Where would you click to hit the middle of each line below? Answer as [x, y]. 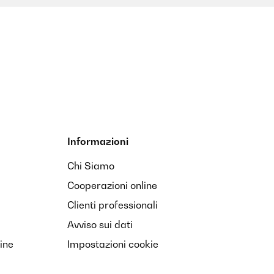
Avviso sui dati [100, 224]
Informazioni [98, 141]
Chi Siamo [91, 166]
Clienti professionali [113, 205]
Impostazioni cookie [113, 244]
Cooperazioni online [112, 185]
